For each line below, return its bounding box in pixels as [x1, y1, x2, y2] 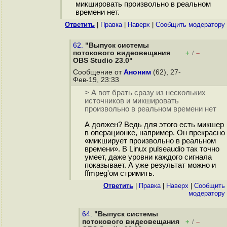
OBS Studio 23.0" [73, 57, 133, 64]
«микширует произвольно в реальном [84, 137, 216, 145]
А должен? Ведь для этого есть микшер [84, 121, 224, 129]
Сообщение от [73, 68, 124, 76]
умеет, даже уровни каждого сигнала [84, 153, 212, 162]
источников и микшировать [84, 97, 179, 105]
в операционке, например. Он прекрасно [84, 129, 225, 137]
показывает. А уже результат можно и [84, 161, 216, 170]
